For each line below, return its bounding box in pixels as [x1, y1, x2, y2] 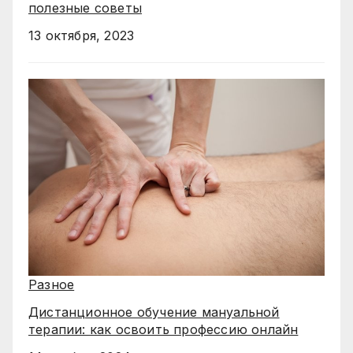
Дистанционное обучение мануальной [28, 304, 280, 321]
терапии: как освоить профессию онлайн [28, 321, 299, 338]
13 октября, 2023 [28, 27, 135, 43]
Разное [28, 277, 75, 293]
